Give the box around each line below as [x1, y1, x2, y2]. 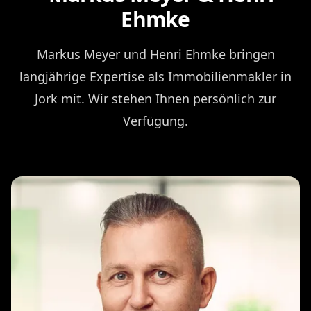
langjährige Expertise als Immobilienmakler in [19, 67, 292, 85]
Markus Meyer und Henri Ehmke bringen [36, 45, 275, 62]
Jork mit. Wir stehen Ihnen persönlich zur [35, 90, 276, 107]
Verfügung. [123, 112, 188, 129]
